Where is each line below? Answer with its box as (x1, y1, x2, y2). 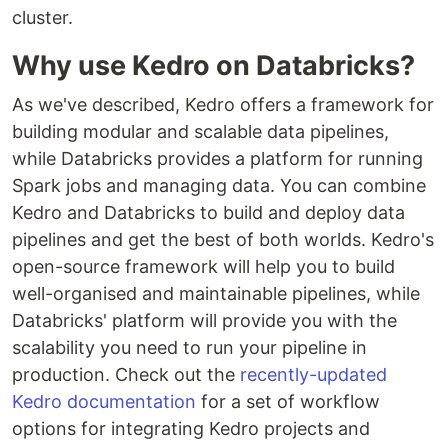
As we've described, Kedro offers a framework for (12, 94, 434, 116)
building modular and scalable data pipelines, (12, 121, 389, 143)
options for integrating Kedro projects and (12, 418, 370, 440)
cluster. (12, 7, 73, 29)
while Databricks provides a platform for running (12, 148, 423, 170)
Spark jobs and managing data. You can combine (12, 175, 426, 197)
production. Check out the (12, 364, 240, 386)
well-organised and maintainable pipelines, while (12, 283, 420, 305)
